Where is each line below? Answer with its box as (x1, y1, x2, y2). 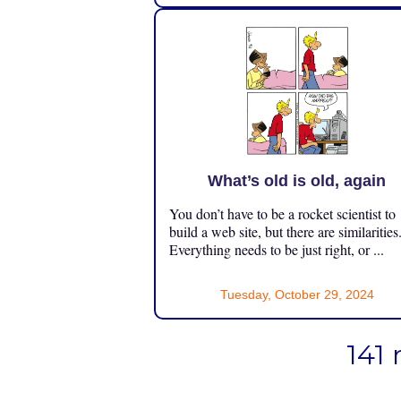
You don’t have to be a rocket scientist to (169, 204, 396, 224)
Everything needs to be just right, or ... (169, 240, 384, 260)
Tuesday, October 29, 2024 (219, 287, 374, 303)
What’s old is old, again (208, 172, 387, 191)
